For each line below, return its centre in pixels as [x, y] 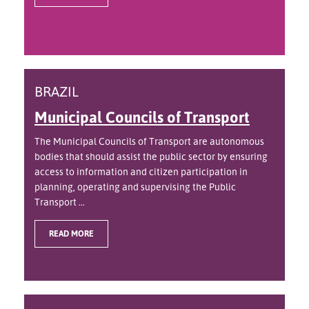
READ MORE [71, 234]
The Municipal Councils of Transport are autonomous [149, 141]
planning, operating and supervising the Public [135, 187]
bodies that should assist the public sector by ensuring [151, 157]
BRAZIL [57, 92]
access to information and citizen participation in [141, 172]
